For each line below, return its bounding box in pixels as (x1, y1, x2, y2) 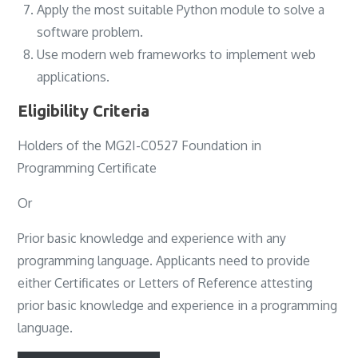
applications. (37, 68, 110, 85)
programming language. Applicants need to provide (18, 252, 311, 268)
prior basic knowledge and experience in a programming (18, 296, 338, 313)
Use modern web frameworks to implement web (37, 46, 316, 62)
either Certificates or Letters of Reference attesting (18, 274, 313, 291)
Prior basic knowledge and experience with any (18, 229, 287, 246)
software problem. (37, 23, 144, 40)
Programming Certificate (18, 159, 157, 176)
